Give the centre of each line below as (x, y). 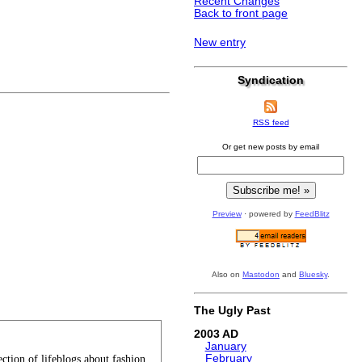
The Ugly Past (232, 311)
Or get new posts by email (271, 147)
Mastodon (261, 275)
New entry (220, 43)
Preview (227, 214)
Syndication (271, 80)
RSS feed (271, 122)
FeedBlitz (312, 214)
